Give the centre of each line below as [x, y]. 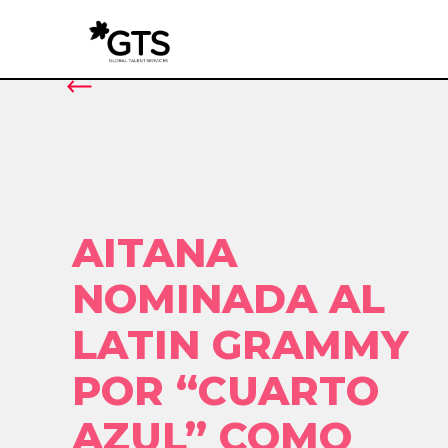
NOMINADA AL [228, 298]
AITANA [154, 252]
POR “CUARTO [225, 390]
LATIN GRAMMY [240, 344]
